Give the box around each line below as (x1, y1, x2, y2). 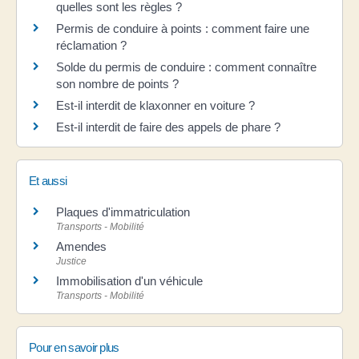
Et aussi (29, 173, 67, 188)
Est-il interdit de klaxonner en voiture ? (56, 98, 255, 112)
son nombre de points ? (56, 76, 179, 91)
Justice (56, 255, 87, 267)
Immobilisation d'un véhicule (56, 273, 203, 288)
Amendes (56, 239, 107, 253)
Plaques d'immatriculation (56, 204, 190, 219)
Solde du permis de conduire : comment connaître (56, 59, 317, 74)
